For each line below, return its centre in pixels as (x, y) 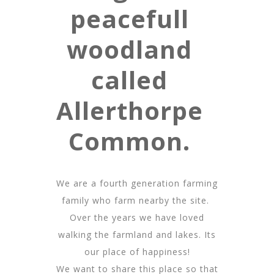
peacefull (129, 18)
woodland (129, 49)
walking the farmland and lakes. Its (137, 234)
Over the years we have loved (137, 217)
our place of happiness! (137, 251)
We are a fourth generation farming (137, 183)
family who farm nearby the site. (137, 200)
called (129, 80)
